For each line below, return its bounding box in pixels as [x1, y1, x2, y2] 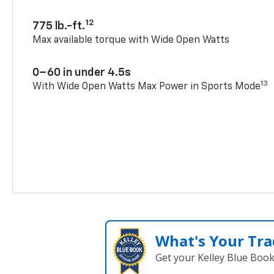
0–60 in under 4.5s [32, 67, 131, 78]
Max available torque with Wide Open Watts [32, 35, 230, 45]
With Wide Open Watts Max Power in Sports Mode [32, 81, 261, 92]
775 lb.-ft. [32, 20, 86, 32]
